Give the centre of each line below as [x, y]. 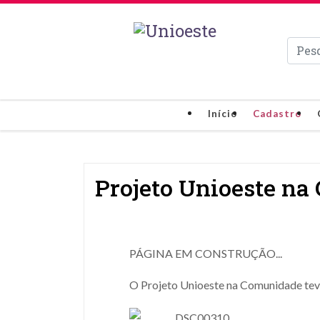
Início [222, 114]
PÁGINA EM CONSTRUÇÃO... [206, 253]
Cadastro [277, 114]
